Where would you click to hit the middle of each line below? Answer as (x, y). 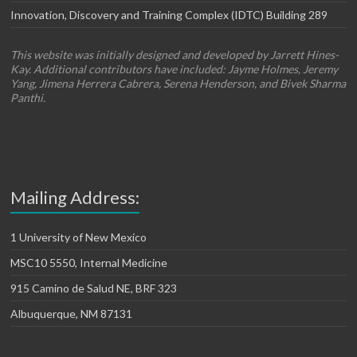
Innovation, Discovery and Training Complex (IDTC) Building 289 (169, 15)
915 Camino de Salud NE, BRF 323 (94, 288)
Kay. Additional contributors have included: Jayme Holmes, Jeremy (175, 69)
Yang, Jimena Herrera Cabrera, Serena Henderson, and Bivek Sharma (178, 83)
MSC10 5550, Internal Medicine (89, 263)
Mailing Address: (75, 197)
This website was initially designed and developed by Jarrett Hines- (175, 55)
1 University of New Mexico (79, 237)
